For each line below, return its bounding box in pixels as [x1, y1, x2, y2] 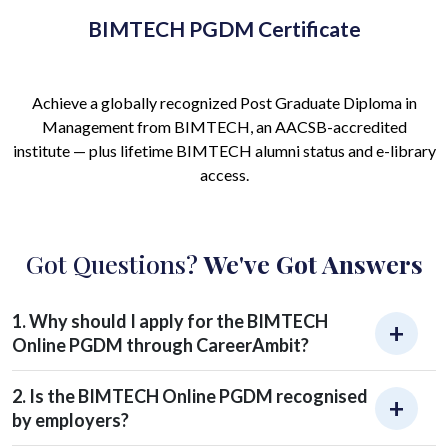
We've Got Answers [203, 247, 423, 281]
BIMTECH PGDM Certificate [87, 16, 361, 42]
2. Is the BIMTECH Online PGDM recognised [12, 385, 29, 408]
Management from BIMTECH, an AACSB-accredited [41, 117, 407, 137]
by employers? [12, 409, 129, 432]
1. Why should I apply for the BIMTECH [12, 310, 328, 333]
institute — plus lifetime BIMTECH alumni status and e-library [12, 141, 436, 161]
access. [199, 165, 249, 185]
